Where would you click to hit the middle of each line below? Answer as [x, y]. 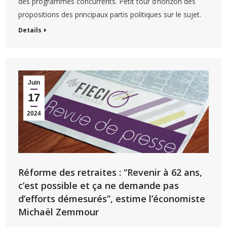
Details [30, 30]
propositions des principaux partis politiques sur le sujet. [110, 14]
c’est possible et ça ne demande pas [99, 185]
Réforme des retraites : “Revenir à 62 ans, [110, 172]
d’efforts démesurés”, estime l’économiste [112, 198]
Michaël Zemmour [59, 212]
